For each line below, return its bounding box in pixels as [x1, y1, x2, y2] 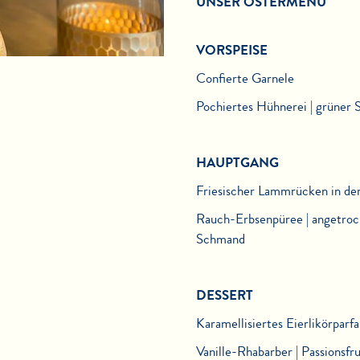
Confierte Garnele [196, 68, 294, 88]
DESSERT [196, 285, 253, 305]
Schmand [196, 229, 245, 249]
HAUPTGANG [196, 153, 279, 173]
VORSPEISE [196, 40, 268, 60]
